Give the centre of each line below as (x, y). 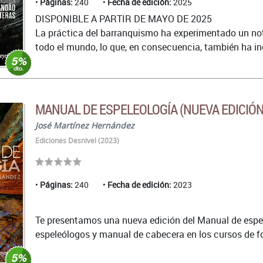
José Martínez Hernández (85, 125)
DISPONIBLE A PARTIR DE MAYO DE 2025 (124, 18)
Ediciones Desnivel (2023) (77, 140)
